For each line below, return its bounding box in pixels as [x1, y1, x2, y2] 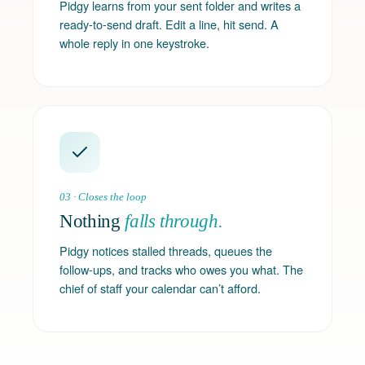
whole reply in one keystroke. [59, 34, 209, 51]
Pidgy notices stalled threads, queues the [59, 242, 272, 259]
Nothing [59, 211, 125, 231]
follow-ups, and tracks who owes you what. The [59, 261, 303, 278]
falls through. [125, 211, 223, 231]
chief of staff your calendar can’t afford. [59, 279, 261, 297]
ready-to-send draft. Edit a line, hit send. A [59, 15, 279, 33]
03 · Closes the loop [59, 191, 147, 203]
